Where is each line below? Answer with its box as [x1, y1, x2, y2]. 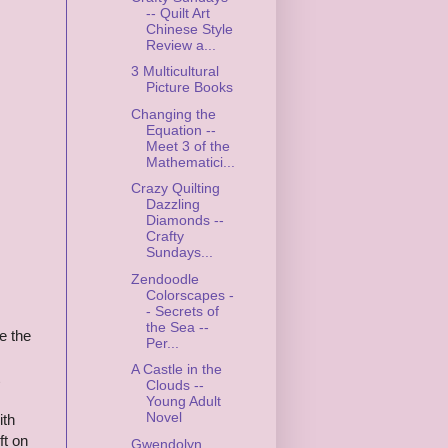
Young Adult [145, 393, 221, 410]
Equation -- [145, 121, 216, 138]
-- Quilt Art [145, 4, 210, 21]
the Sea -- [145, 318, 209, 335]
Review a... [145, 36, 216, 53]
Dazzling [145, 196, 200, 213]
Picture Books [145, 79, 233, 96]
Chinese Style [145, 20, 233, 37]
